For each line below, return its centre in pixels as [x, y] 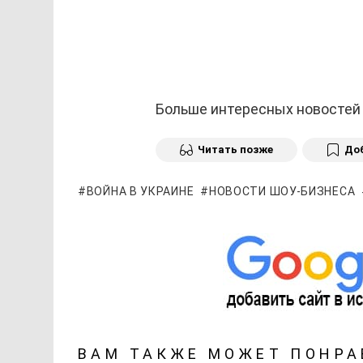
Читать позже [235, 149]
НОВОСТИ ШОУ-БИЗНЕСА [282, 192]
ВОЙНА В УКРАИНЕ [140, 192]
